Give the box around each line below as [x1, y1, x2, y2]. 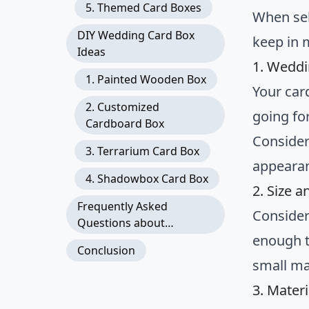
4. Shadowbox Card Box [86, 171, 208, 186]
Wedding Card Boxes [77, 232, 186, 247]
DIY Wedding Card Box [77, 28, 195, 43]
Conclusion [77, 243, 135, 258]
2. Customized [86, 99, 159, 114]
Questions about [77, 215, 165, 230]
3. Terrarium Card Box [86, 143, 199, 159]
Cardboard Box [86, 116, 164, 131]
